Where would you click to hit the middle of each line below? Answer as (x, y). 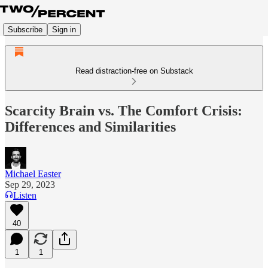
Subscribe (25, 29)
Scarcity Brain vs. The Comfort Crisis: (124, 110)
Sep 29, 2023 (30, 184)
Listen (25, 195)
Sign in (64, 29)
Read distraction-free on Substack (134, 71)
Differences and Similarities (90, 127)
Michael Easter (33, 173)
